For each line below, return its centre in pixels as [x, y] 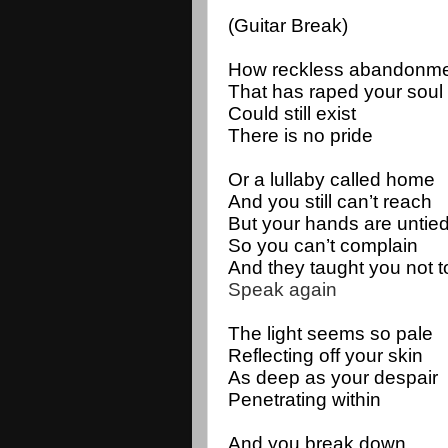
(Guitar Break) [288, 25]
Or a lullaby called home [331, 179]
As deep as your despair [335, 377]
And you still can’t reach [330, 201]
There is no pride [300, 135]
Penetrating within [304, 399]
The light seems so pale [333, 333]
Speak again [282, 289]
